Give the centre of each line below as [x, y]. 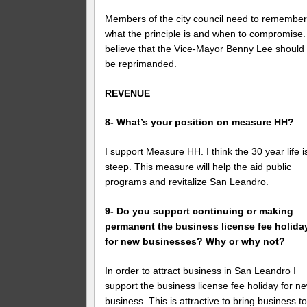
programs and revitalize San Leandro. [187, 182]
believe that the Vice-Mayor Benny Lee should [205, 48]
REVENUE [128, 93]
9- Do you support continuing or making [199, 211]
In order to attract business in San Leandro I [201, 271]
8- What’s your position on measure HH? [200, 122]
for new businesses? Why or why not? [195, 242]
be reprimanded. [141, 63]
